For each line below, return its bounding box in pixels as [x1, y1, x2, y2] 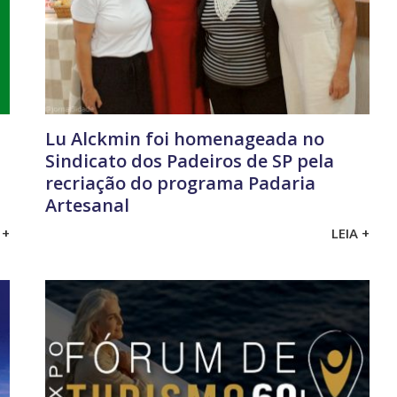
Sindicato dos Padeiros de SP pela [44, 148, 334, 173]
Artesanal [44, 192, 129, 217]
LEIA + [331, 224, 370, 243]
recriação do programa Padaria [44, 170, 315, 195]
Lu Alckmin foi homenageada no [44, 126, 324, 151]
